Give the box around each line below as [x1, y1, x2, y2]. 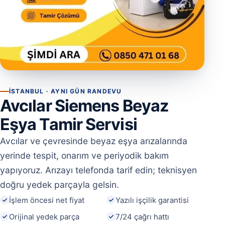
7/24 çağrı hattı [115, 211, 169, 221]
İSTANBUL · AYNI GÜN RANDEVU [9, 87, 122, 95]
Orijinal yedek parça [9, 211, 79, 221]
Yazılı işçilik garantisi [115, 195, 189, 205]
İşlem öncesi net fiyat [9, 195, 84, 205]
